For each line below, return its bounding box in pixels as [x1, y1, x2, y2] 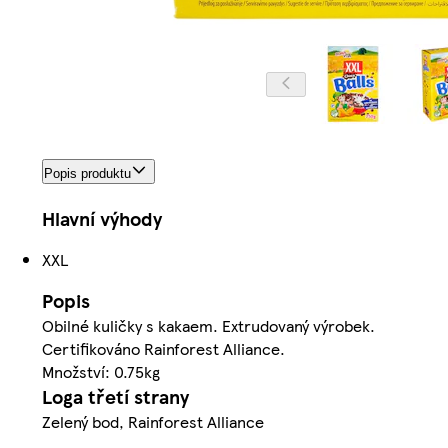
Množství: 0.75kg [42, 360, 160, 384]
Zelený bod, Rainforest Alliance [42, 410, 264, 434]
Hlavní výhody [42, 205, 162, 233]
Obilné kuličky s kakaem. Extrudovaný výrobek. [42, 314, 375, 338]
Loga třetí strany [42, 383, 189, 411]
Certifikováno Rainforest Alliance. [42, 337, 285, 361]
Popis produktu [44, 166, 131, 182]
